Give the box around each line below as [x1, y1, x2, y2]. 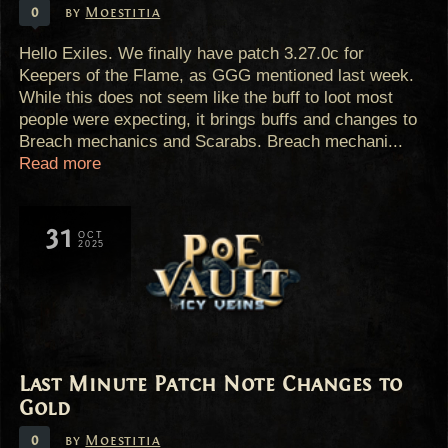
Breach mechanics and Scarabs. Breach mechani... [19, 131, 404, 152]
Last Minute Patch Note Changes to [19, 370, 403, 397]
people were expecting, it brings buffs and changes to [19, 109, 418, 130]
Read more [19, 153, 102, 174]
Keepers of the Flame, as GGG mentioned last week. [19, 65, 415, 86]
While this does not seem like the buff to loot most [19, 87, 394, 108]
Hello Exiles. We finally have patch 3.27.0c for [19, 43, 365, 64]
